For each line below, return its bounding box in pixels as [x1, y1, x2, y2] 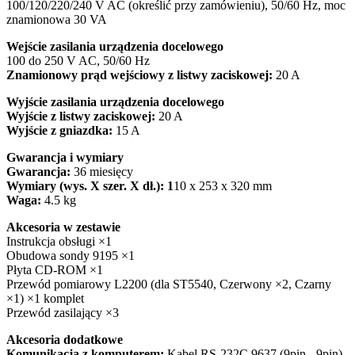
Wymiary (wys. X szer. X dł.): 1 [6, 178, 174, 193]
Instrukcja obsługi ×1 [6, 234, 112, 248]
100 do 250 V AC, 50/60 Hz [6, 53, 150, 67]
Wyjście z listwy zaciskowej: [6, 109, 155, 123]
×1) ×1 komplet [6, 291, 84, 305]
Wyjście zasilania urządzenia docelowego [6, 94, 224, 109]
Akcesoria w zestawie [6, 219, 120, 234]
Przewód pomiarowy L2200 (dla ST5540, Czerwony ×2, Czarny [6, 277, 331, 291]
